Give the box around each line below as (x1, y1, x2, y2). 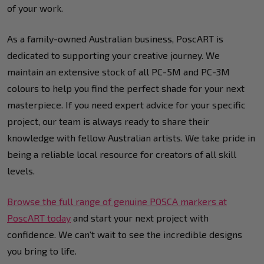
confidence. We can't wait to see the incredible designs (7, 228, 242, 240)
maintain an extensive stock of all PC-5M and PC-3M (7, 65, 230, 77)
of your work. (7, 2, 63, 14)
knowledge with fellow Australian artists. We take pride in (7, 131, 255, 143)
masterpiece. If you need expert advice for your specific (7, 98, 246, 110)
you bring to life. (7, 245, 77, 256)
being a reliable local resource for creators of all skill (7, 148, 236, 160)
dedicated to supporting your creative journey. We (7, 49, 220, 61)
